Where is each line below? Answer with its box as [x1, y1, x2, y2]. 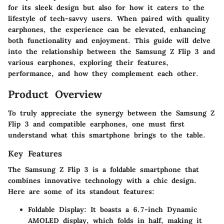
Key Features [8, 148, 62, 158]
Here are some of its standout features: [8, 187, 154, 196]
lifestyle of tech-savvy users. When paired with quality [8, 13, 209, 23]
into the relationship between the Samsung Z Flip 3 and [8, 46, 215, 56]
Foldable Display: [28, 205, 86, 214]
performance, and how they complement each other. [8, 68, 198, 78]
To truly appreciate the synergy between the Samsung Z [8, 108, 214, 117]
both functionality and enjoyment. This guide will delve [8, 35, 210, 45]
